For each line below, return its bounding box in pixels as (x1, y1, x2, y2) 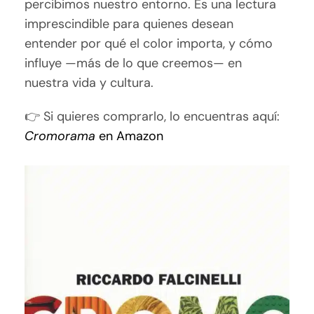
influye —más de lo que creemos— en (25, 54, 243, 71)
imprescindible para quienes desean (25, 15, 234, 32)
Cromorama (25, 127, 96, 144)
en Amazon (95, 127, 164, 144)
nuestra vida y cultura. (25, 74, 154, 91)
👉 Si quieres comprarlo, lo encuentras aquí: (25, 107, 280, 125)
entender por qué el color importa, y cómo (25, 34, 273, 52)
